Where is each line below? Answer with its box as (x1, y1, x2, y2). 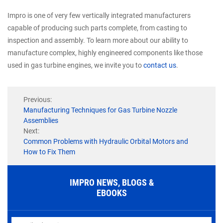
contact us (143, 61, 176, 70)
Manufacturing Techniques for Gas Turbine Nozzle (23, 106, 177, 114)
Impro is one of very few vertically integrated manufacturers (7, 11, 191, 20)
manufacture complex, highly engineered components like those (7, 49, 203, 57)
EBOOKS (96, 188, 127, 199)
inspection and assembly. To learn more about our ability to (7, 36, 188, 45)
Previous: (23, 96, 52, 104)
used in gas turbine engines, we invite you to (7, 61, 143, 70)
